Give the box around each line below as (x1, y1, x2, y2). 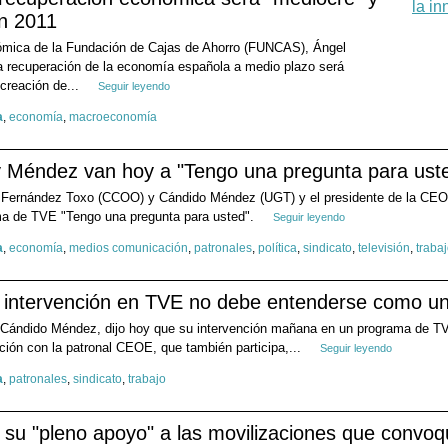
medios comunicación (69, 241, 188, 256)
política (258, 241, 297, 256)
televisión (358, 241, 410, 256)
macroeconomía (69, 110, 157, 125)
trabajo (128, 372, 166, 387)
